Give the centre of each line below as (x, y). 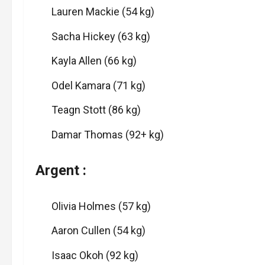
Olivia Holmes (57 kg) (101, 206)
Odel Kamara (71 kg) (98, 85)
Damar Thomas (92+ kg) (108, 134)
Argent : (61, 170)
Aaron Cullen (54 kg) (98, 230)
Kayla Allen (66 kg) (94, 61)
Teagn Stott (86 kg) (96, 110)
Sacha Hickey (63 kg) (101, 36)
